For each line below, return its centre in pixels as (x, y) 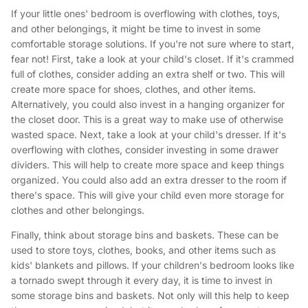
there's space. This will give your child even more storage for (147, 195)
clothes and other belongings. (78, 210)
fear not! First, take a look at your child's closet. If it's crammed (153, 59)
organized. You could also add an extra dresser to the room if (149, 180)
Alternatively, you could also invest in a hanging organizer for (148, 104)
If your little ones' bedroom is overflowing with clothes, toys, (145, 14)
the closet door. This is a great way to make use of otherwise (147, 120)
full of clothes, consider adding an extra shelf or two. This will (148, 74)
